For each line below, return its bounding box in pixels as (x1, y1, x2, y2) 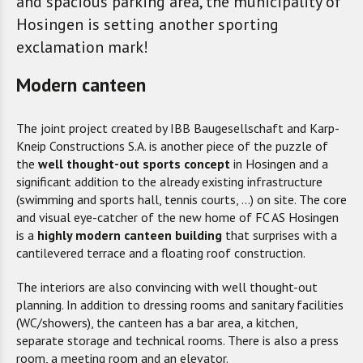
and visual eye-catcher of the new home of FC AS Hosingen (16, 209, 339, 225)
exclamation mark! (16, 36, 148, 58)
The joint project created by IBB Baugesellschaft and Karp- (16, 120, 340, 136)
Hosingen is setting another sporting (16, 14, 279, 35)
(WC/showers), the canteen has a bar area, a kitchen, (16, 314, 297, 331)
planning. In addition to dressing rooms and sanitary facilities (16, 297, 344, 313)
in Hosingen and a (230, 156, 328, 172)
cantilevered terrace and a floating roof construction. (16, 245, 305, 261)
